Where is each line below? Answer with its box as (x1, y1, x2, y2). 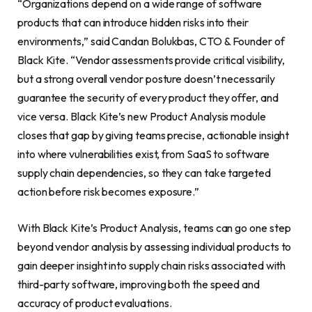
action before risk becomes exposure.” (17, 185, 200, 199)
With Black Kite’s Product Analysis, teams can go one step (17, 220, 291, 235)
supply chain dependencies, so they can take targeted (17, 166, 271, 180)
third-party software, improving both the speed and (17, 276, 260, 291)
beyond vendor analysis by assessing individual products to (17, 239, 292, 253)
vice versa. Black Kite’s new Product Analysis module (17, 109, 266, 124)
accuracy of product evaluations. (17, 295, 172, 310)
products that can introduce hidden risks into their (17, 15, 249, 30)
